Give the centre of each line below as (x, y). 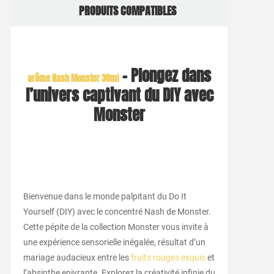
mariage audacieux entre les (77, 257)
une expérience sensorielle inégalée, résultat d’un (114, 242)
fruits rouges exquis (168, 257)
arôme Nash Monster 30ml (73, 78)
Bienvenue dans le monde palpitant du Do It (105, 196)
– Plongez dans (165, 76)
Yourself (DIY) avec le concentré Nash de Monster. (117, 211)
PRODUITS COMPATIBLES (128, 11)
